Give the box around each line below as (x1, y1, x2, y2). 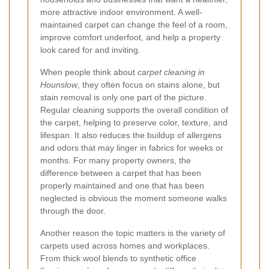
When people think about (40, 67, 138, 77)
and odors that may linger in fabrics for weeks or (40, 143, 223, 153)
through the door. (40, 206, 106, 216)
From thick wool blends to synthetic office (40, 253, 196, 264)
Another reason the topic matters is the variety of (40, 228, 225, 238)
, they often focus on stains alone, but (77, 80, 220, 90)
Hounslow (40, 80, 77, 90)
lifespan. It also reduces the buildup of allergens (40, 130, 222, 141)
